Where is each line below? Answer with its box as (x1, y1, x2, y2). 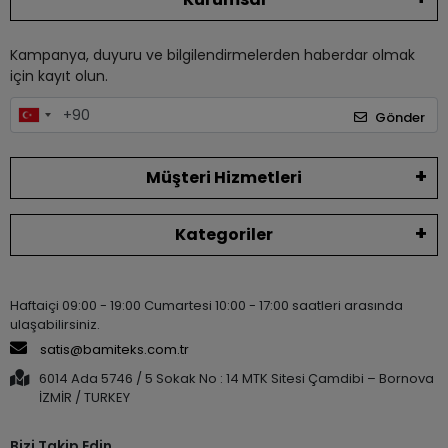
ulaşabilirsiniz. (10, 314, 100, 334)
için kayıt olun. (10, 66, 108, 87)
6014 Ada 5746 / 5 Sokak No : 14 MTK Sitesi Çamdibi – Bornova (39, 368, 434, 388)
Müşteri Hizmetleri (146, 165, 302, 189)
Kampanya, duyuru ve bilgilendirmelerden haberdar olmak (10, 45, 415, 66)
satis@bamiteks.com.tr (37, 339, 189, 359)
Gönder (375, 107, 425, 127)
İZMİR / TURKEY (39, 387, 130, 407)
